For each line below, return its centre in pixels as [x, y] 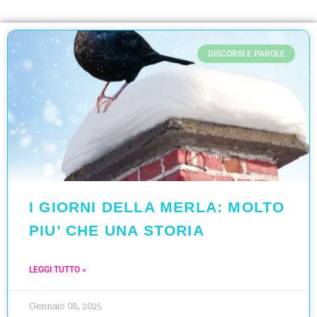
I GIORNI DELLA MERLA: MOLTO [157, 207]
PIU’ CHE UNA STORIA [117, 230]
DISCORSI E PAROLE [246, 53]
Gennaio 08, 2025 [65, 306]
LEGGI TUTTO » [58, 269]
